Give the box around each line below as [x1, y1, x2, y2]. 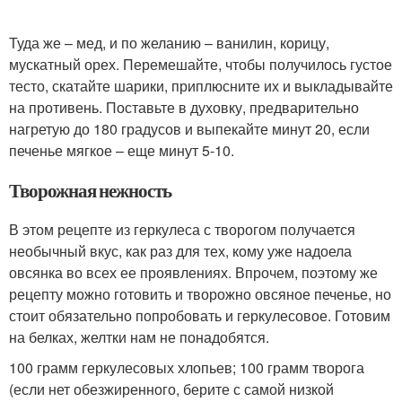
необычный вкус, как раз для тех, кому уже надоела [9, 240, 352, 261]
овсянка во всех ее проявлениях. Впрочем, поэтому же [9, 261, 378, 283]
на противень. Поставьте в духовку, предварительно [9, 96, 359, 118]
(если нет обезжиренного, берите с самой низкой [9, 378, 334, 399]
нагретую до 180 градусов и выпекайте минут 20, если [9, 118, 370, 139]
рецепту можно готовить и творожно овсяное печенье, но [9, 283, 391, 304]
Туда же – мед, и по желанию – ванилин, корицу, [9, 31, 329, 53]
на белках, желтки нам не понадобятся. [9, 326, 269, 347]
